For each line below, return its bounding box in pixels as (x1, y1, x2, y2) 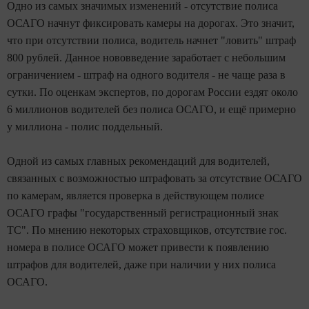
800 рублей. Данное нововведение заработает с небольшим (7, 52, 286, 63)
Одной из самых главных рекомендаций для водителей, (7, 155, 270, 167)
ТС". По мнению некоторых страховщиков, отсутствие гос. (7, 224, 287, 236)
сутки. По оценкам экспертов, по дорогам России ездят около (7, 86, 298, 98)
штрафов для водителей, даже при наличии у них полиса (7, 259, 276, 270)
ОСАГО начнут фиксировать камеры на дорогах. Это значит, (7, 17, 295, 29)
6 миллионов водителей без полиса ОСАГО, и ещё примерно (7, 103, 296, 115)
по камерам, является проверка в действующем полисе (7, 190, 264, 201)
